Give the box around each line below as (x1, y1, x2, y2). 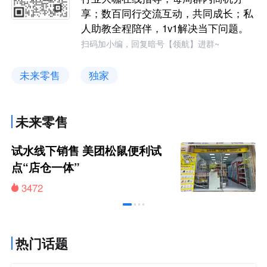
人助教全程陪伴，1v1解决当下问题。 (81, 21, 249, 36)
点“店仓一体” (11, 159, 80, 175)
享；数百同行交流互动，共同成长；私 (81, 6, 254, 21)
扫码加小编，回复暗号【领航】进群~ (81, 37, 220, 49)
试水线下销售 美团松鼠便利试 (11, 142, 162, 159)
